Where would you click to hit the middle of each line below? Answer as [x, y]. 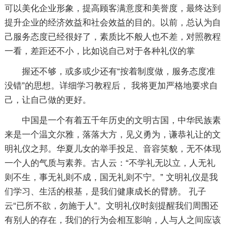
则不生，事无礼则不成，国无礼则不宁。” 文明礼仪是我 [111, 177]
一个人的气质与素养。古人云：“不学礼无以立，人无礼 [110, 163]
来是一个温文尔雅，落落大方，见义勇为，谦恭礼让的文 [112, 134]
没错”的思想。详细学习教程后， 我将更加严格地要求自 [111, 85]
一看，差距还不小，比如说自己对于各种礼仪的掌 [99, 51]
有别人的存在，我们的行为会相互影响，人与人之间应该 [112, 220]
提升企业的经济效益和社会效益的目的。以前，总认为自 [112, 22]
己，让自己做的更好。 [48, 100]
